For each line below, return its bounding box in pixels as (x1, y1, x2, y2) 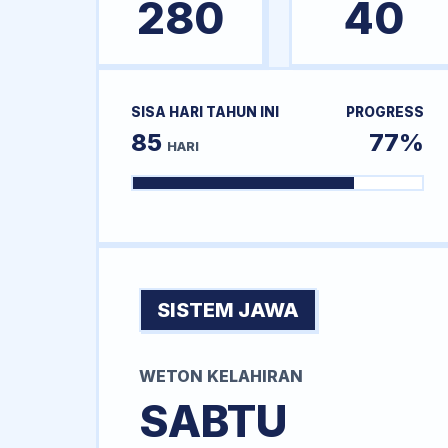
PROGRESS (345, 104, 424, 120)
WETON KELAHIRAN (139, 366, 303, 387)
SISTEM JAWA (157, 298, 299, 323)
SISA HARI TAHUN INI (131, 104, 279, 120)
